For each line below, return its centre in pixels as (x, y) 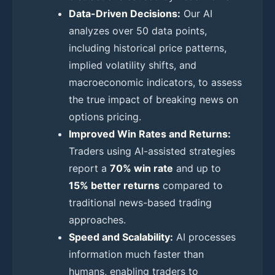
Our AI (196, 13)
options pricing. (105, 116)
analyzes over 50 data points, (138, 30)
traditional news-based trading (140, 202)
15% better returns (114, 185)
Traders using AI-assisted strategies (152, 151)
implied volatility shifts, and (133, 65)
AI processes (204, 237)
